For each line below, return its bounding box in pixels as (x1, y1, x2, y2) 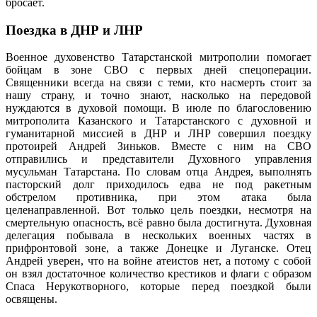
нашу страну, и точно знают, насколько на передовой (6, 89, 311, 102)
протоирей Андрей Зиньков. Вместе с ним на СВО (6, 140, 311, 153)
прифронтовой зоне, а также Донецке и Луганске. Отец (6, 242, 311, 255)
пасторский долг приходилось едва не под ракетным (6, 178, 311, 191)
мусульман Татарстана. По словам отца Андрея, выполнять (6, 166, 311, 178)
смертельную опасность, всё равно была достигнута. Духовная (6, 217, 311, 229)
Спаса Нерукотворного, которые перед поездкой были (6, 280, 311, 293)
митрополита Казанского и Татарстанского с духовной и (6, 115, 311, 127)
